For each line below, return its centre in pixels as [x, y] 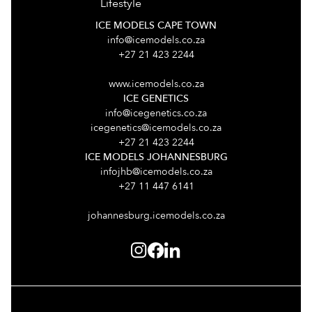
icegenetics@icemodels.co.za [156, 128]
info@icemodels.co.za [156, 40]
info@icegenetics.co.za [156, 113]
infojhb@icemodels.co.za [156, 172]
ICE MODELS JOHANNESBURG [156, 157]
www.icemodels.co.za [156, 84]
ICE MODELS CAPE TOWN [156, 25]
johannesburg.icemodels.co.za [156, 216]
